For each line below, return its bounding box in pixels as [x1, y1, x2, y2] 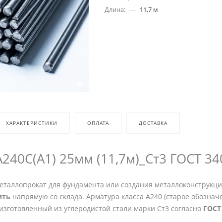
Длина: [104, 4, 125, 14]
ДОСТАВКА [139, 119, 167, 127]
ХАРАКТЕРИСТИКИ [6, 119, 57, 127]
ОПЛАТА [87, 119, 109, 127]
